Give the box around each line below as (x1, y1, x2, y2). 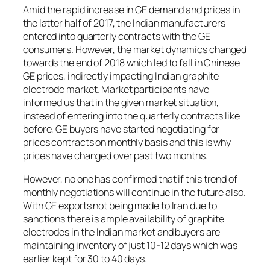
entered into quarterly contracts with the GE (23, 30, 210, 43)
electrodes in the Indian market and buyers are (23, 225, 221, 239)
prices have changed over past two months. (23, 149, 208, 163)
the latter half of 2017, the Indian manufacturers (23, 16, 226, 30)
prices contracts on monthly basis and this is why (23, 136, 231, 149)
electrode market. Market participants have (23, 83, 209, 96)
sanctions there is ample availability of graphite (23, 212, 225, 225)
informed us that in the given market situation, (23, 96, 219, 110)
